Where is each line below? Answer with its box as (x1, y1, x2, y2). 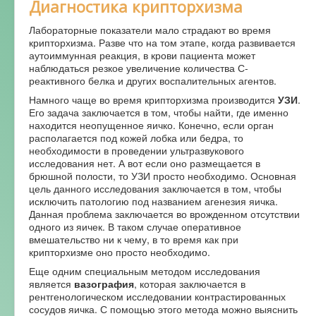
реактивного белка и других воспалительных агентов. (29, 73, 276, 87)
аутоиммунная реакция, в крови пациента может (29, 47, 255, 62)
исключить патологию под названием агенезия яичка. (29, 193, 278, 208)
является (29, 276, 74, 291)
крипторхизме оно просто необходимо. (29, 244, 210, 259)
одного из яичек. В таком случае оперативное (29, 219, 241, 233)
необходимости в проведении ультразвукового (29, 142, 244, 157)
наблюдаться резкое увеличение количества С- (29, 60, 248, 75)
